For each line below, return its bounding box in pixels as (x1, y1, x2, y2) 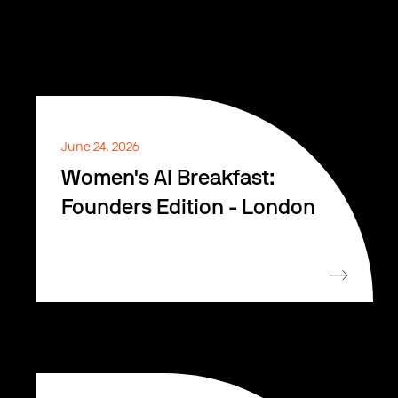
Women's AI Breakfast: (61, 167, 276, 189)
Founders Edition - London (61, 196, 316, 219)
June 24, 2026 (61, 140, 140, 154)
